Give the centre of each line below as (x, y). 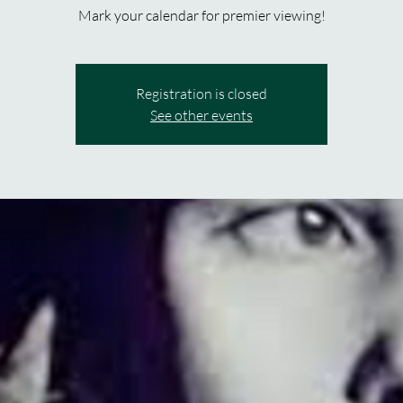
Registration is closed (201, 94)
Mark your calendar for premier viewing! (201, 15)
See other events (201, 115)
